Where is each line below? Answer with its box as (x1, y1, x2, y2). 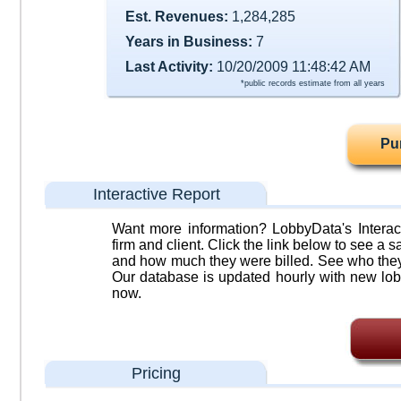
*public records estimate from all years (241, 79, 385, 89)
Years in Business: (124, 33, 252, 49)
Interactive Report (92, 185, 220, 203)
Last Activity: (124, 58, 213, 74)
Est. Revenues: (124, 9, 228, 25)
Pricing (132, 364, 181, 382)
